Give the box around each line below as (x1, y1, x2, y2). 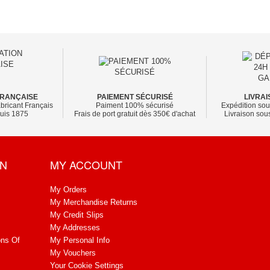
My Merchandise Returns (50, 198, 137, 207)
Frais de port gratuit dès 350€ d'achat (74, 110, 195, 119)
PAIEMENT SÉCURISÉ (96, 93, 173, 101)
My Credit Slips (50, 210, 104, 220)
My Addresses (50, 223, 100, 233)
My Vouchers (50, 248, 96, 258)
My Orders (50, 185, 87, 195)
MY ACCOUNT (50, 157, 122, 173)
